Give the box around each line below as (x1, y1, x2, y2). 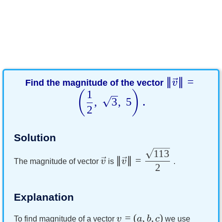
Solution (14, 131, 56, 143)
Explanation (14, 191, 74, 203)
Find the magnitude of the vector (25, 78, 166, 88)
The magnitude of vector (14, 157, 101, 166)
